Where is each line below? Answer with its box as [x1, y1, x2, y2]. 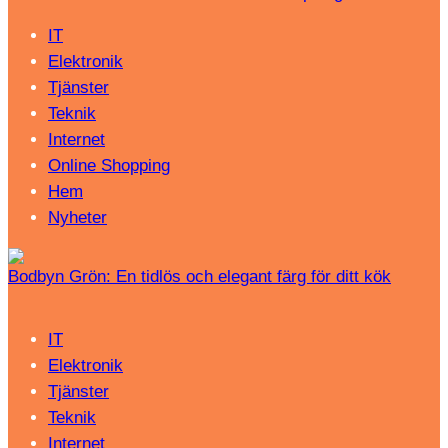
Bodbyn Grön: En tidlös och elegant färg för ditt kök [8, 267, 391, 287]
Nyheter [48, 208, 107, 228]
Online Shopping [48, 156, 170, 176]
